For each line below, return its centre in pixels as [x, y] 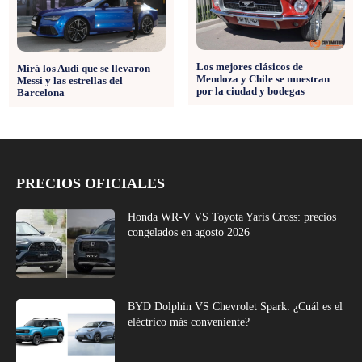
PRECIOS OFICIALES [90, 183]
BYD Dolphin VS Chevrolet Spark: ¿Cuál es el [236, 307]
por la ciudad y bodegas [250, 90]
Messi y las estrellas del [70, 80]
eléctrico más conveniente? [189, 322]
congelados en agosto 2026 [189, 232]
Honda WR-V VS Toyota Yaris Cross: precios [232, 217]
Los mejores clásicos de [249, 66]
